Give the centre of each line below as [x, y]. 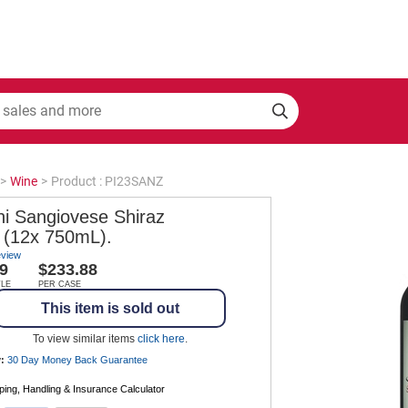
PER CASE [60, 284]
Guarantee [124, 359]
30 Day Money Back [54, 359]
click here [161, 338]
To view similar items [85, 338]
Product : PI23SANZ [107, 181]
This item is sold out [110, 308]
